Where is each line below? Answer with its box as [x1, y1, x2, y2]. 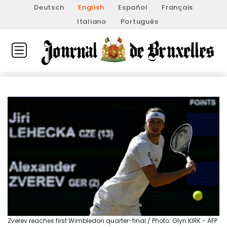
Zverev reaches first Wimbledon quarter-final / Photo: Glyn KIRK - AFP [8, 216, 217, 225]
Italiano [77, 17, 106, 26]
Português [120, 17, 159, 26]
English [78, 3, 104, 12]
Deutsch [34, 3, 64, 12]
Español [118, 3, 148, 12]
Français [162, 3, 193, 12]
